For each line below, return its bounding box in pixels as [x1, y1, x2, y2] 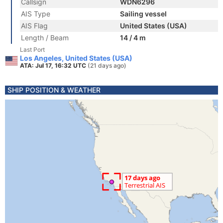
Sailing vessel [120, 9, 167, 18]
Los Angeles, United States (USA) [20, 54, 132, 62]
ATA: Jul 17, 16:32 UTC [20, 62, 88, 69]
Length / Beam [21, 33, 69, 42]
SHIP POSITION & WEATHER [7, 86, 101, 94]
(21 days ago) [88, 62, 126, 69]
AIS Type [21, 9, 50, 18]
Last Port [20, 46, 45, 53]
